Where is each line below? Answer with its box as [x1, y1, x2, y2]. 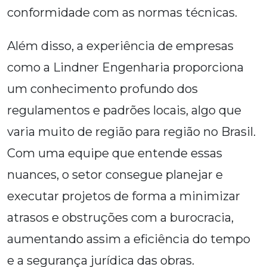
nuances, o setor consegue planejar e [7, 167, 223, 182]
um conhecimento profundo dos [7, 82, 198, 97]
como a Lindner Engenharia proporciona [7, 60, 244, 75]
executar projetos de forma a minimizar [7, 189, 240, 204]
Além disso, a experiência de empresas [7, 39, 234, 54]
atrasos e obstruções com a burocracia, [7, 210, 234, 225]
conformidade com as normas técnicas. [7, 5, 237, 20]
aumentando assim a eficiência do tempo [7, 232, 250, 247]
